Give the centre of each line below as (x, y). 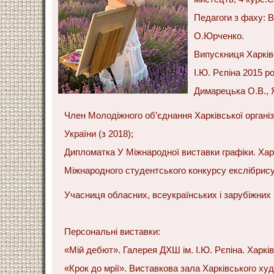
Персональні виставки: (112, 231)
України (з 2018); (99, 133)
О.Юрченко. (219, 35)
